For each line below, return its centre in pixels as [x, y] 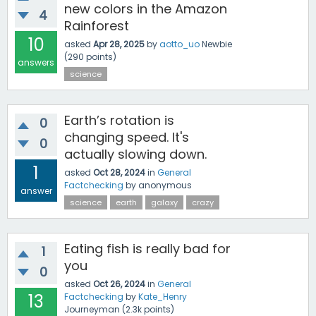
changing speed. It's [127, 137]
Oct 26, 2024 [119, 284]
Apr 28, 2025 [119, 44]
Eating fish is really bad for [147, 249]
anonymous [165, 185]
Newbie [217, 44]
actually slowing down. [135, 154]
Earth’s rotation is [119, 120]
